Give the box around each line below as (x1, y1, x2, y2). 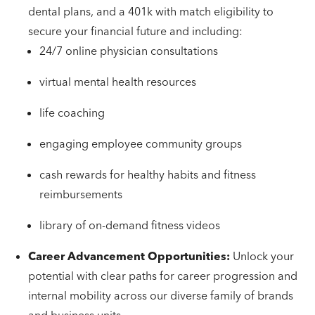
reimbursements (39, 187, 125, 201)
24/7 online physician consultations (39, 44, 221, 58)
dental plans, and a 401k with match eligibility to (28, 4, 274, 18)
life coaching (39, 105, 108, 120)
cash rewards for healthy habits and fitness (39, 167, 256, 181)
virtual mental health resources (39, 75, 199, 89)
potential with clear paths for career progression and (28, 269, 297, 283)
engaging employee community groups (39, 136, 245, 150)
